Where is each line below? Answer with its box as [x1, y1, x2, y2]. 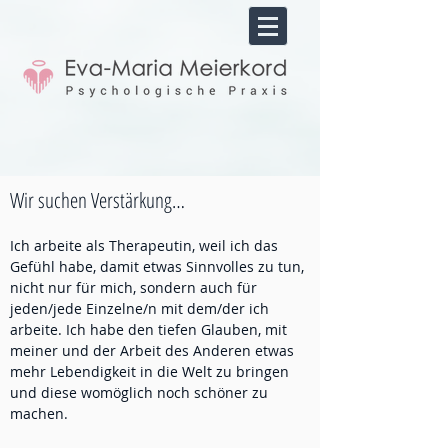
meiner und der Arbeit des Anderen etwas [10, 341, 294, 360]
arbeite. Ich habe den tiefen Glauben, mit [10, 320, 287, 339]
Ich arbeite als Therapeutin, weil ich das [10, 236, 278, 255]
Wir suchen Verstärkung [10, 186, 172, 214]
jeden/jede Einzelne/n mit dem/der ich [10, 299, 269, 318]
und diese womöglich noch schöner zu [10, 383, 268, 402]
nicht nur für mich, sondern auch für [10, 278, 257, 297]
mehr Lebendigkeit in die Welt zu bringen [10, 362, 289, 381]
